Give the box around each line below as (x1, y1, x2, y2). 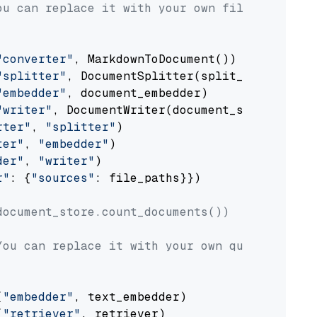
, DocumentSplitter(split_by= (67, 69, 265, 83)
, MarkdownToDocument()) (74, 52, 236, 67)
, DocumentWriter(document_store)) (52, 103, 286, 117)
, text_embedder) (74, 289, 187, 304)
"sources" (31, 171, 95, 185)
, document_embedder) (67, 86, 208, 100)
